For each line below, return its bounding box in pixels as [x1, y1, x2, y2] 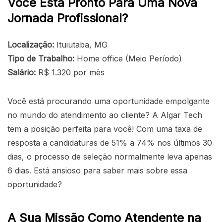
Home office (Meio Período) [74, 53, 182, 63]
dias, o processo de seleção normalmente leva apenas [7, 151, 212, 162]
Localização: [7, 39, 54, 50]
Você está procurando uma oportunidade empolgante [7, 96, 210, 106]
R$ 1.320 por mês [36, 67, 105, 77]
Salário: [7, 67, 36, 77]
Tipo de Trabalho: [7, 53, 74, 63]
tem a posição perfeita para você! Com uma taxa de [7, 123, 202, 134]
